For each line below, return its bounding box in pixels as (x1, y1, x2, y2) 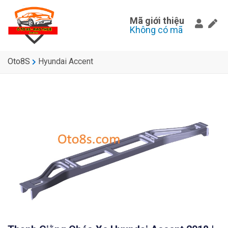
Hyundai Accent (38, 56, 93, 66)
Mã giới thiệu (130, 15, 184, 26)
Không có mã (130, 24, 183, 35)
